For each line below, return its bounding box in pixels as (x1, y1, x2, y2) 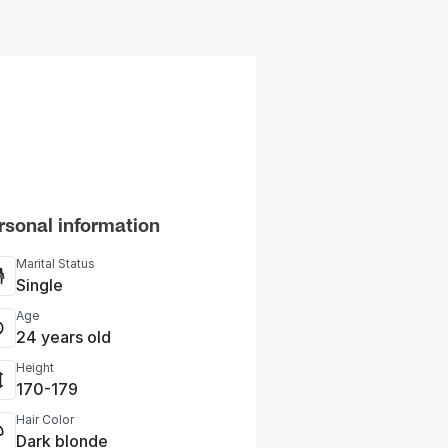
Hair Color (16, 412, 74, 427)
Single (16, 275, 63, 295)
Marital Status (16, 256, 95, 271)
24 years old (16, 327, 111, 347)
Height (16, 360, 54, 375)
